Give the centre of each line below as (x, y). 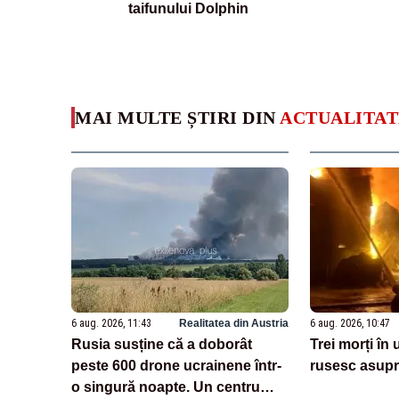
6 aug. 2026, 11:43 (111, 323)
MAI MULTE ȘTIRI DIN (177, 118)
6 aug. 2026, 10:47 (350, 323)
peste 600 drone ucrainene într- (176, 365)
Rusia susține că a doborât (162, 344)
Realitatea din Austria (233, 323)
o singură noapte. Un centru (166, 387)
